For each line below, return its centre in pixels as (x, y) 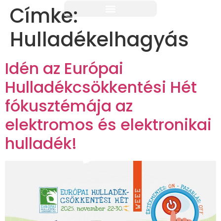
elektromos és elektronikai (108, 125)
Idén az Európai (64, 68)
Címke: (44, 16)
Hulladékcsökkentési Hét (101, 87)
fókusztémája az (69, 106)
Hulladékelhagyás (99, 39)
